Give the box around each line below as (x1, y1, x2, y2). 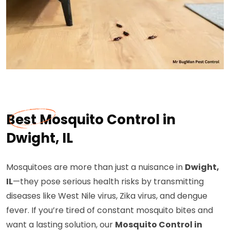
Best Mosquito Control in (6, 110, 176, 129)
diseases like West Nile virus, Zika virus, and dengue (6, 190, 207, 202)
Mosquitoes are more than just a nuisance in (6, 161, 185, 173)
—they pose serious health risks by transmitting (13, 176, 204, 187)
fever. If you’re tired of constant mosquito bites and (6, 204, 213, 216)
